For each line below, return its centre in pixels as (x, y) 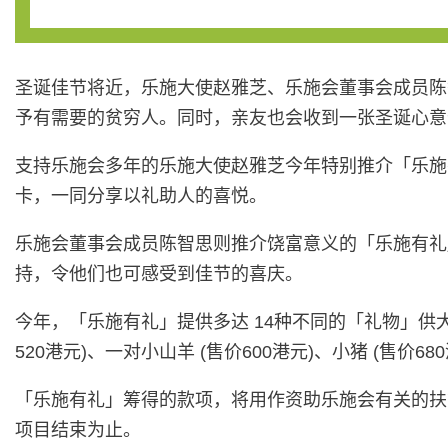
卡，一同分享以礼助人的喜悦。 (141, 196)
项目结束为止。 (78, 430)
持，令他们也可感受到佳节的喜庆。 (159, 274)
